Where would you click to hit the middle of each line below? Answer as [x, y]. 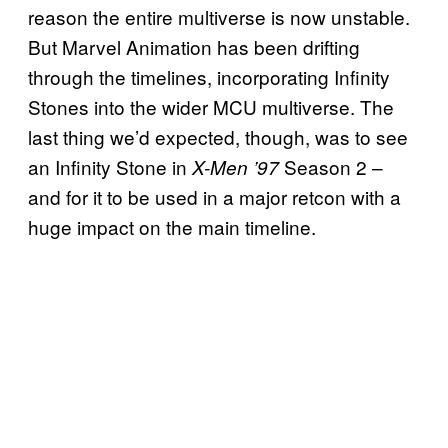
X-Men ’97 [235, 166]
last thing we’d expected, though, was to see [218, 136]
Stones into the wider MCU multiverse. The [211, 106]
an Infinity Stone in [110, 166]
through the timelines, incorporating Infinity [209, 76]
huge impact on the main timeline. [172, 226]
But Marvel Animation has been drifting [194, 46]
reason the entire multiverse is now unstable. [219, 16]
